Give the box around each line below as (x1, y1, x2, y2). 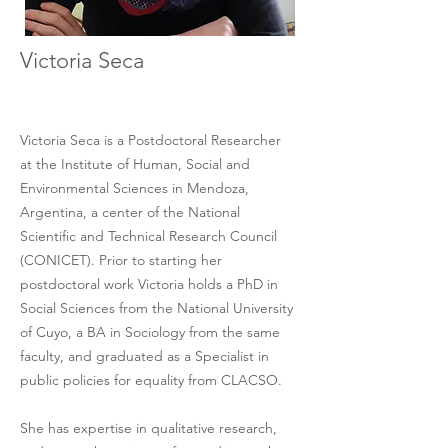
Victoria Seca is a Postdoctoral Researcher (20, 131, 281, 149)
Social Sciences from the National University (20, 299, 297, 317)
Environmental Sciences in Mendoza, (20, 179, 253, 197)
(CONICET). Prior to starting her (20, 251, 226, 269)
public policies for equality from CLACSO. (20, 371, 286, 389)
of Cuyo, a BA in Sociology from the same (20, 323, 284, 341)
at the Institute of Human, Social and (20, 155, 254, 173)
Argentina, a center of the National (20, 203, 244, 221)
